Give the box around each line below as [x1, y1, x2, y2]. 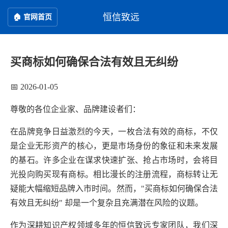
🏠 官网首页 [13, 13, 52, 21]
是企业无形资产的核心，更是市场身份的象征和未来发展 [10, 141, 218, 150]
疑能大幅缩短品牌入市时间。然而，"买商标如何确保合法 [10, 184, 218, 193]
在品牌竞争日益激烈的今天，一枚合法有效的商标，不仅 [10, 127, 218, 136]
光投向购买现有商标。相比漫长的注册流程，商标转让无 [10, 170, 218, 179]
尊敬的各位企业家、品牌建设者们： [10, 105, 140, 113]
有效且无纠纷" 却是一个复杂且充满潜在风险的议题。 [10, 198, 203, 207]
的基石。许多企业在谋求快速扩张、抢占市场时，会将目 [10, 156, 218, 164]
